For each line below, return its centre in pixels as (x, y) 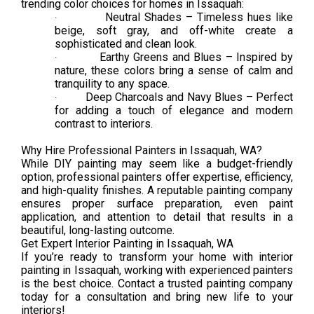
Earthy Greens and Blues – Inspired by (196, 57)
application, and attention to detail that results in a (157, 217)
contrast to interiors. (104, 124)
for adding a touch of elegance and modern (174, 110)
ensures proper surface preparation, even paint (157, 204)
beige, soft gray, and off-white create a (174, 30)
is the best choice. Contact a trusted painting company (157, 284)
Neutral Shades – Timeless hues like (199, 17)
